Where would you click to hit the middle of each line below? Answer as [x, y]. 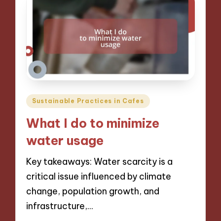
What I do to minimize [93, 123]
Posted [40, 100]
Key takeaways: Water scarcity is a [100, 162]
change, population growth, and [93, 191]
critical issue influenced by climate [99, 177]
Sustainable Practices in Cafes [88, 101]
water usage [65, 140]
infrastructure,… [60, 206]
